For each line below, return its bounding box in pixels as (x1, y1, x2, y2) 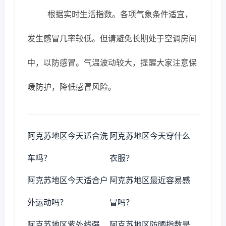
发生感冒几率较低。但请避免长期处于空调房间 (27, 33, 197, 43)
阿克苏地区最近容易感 (109, 175, 191, 185)
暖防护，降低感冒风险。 (27, 82, 116, 92)
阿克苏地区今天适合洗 (27, 131, 108, 141)
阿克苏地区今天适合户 (27, 175, 108, 185)
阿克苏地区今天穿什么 (109, 131, 191, 141)
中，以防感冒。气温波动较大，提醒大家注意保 (27, 58, 197, 68)
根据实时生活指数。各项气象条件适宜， (47, 9, 193, 19)
